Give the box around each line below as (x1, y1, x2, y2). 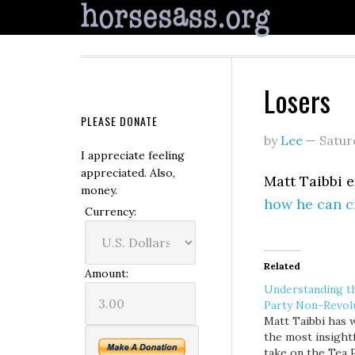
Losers (264, 79, 330, 121)
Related (264, 260, 300, 272)
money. (81, 183, 117, 197)
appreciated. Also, (81, 166, 175, 180)
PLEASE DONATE (81, 113, 158, 129)
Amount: (85, 266, 128, 281)
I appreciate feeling (81, 148, 185, 162)
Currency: (85, 204, 136, 219)
